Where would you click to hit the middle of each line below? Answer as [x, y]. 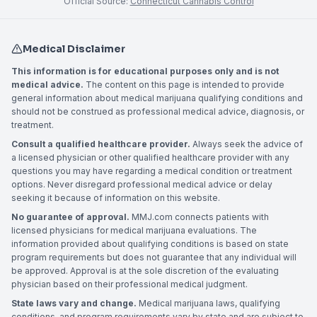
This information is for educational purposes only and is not [145, 71]
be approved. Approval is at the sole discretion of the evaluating [145, 271]
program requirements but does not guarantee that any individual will [154, 257]
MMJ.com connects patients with [199, 217]
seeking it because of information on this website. [116, 198]
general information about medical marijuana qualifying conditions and [157, 98]
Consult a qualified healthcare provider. [101, 144]
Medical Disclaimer [74, 49]
